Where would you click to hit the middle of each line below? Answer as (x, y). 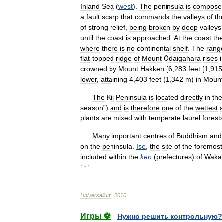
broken (160, 27)
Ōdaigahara (182, 58)
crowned (94, 69)
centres (155, 136)
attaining (114, 79)
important (126, 136)
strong (98, 27)
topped (103, 58)
